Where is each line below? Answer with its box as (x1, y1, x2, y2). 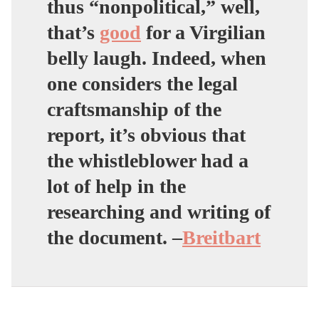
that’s (47, 21, 100, 43)
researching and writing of (47, 200, 271, 223)
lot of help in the (47, 174, 186, 197)
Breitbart (182, 226, 261, 249)
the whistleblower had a (47, 149, 249, 172)
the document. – (47, 226, 182, 249)
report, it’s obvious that (47, 123, 246, 146)
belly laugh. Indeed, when (47, 46, 266, 69)
